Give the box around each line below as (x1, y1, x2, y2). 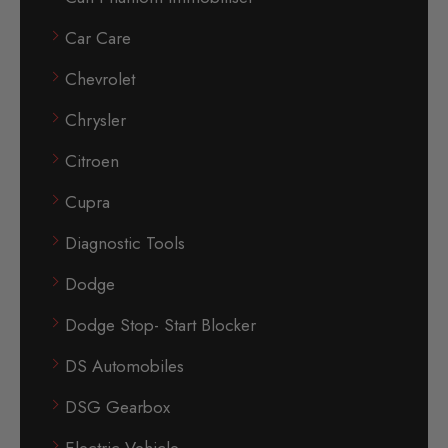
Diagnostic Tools (65, 231, 185, 256)
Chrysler (65, 108, 126, 133)
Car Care (65, 26, 131, 51)
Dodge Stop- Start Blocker (65, 313, 256, 338)
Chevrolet (65, 67, 135, 92)
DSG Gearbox (65, 395, 170, 420)
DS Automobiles (65, 354, 184, 379)
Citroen (65, 149, 119, 174)
